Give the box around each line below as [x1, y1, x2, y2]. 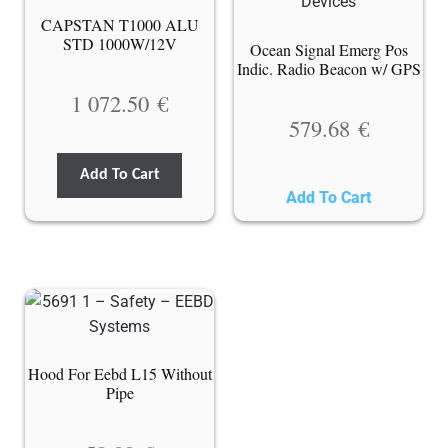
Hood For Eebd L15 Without [27, 363, 212, 385]
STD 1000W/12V [62, 33, 177, 55]
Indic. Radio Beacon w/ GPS [236, 58, 421, 80]
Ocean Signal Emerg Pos [249, 39, 408, 61]
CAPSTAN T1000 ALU [40, 14, 199, 36]
